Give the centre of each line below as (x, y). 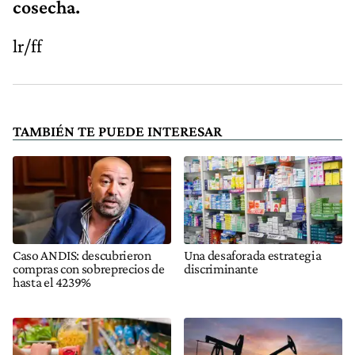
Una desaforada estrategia (253, 256)
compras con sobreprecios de (89, 269)
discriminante (221, 269)
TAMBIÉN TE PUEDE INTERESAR (117, 131)
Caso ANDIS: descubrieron (82, 256)
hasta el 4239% (52, 282)
